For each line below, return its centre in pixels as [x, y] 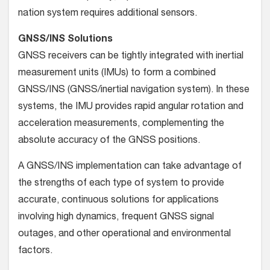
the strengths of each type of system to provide [121, 184]
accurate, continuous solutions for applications [118, 200]
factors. [35, 251]
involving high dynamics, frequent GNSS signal [116, 217]
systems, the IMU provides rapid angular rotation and [131, 107]
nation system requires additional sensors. [108, 14]
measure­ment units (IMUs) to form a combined [117, 73]
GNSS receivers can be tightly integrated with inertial [131, 56]
